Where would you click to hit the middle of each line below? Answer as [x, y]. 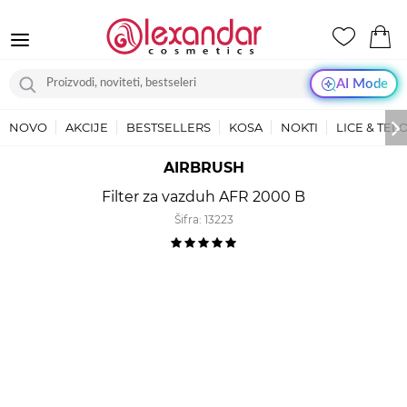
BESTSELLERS [169, 127]
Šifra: [189, 219]
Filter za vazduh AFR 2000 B [203, 197]
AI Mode [362, 84]
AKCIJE [87, 127]
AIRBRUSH [203, 168]
